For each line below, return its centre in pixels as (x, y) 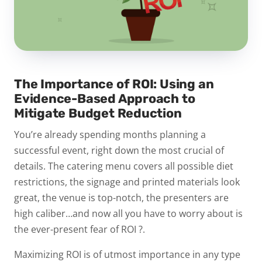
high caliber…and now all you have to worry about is (128, 213)
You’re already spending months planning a (110, 134)
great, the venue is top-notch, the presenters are (121, 197)
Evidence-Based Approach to (105, 98)
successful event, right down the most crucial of (119, 150)
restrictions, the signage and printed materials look (127, 182)
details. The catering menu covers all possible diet (124, 166)
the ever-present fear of (68, 229)
